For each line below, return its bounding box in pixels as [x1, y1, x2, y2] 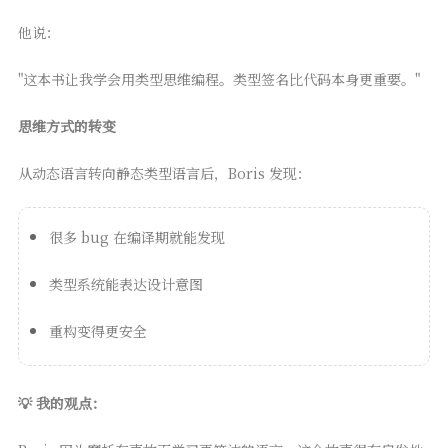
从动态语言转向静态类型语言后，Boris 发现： [17, 162, 311, 183]
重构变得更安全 [48, 320, 147, 341]
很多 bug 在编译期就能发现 [48, 226, 225, 247]
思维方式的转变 [17, 115, 116, 136]
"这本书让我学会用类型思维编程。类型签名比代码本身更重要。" [17, 68, 420, 89]
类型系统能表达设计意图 [48, 273, 203, 294]
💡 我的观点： [17, 392, 106, 413]
